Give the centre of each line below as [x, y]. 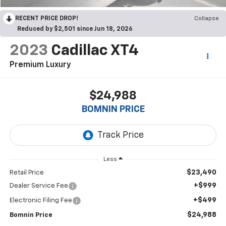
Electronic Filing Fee [41, 201]
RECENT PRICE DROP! [47, 18]
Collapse [207, 18]
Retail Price [26, 173]
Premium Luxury [40, 65]
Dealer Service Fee [39, 186]
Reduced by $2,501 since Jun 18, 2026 [75, 29]
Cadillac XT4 [95, 51]
